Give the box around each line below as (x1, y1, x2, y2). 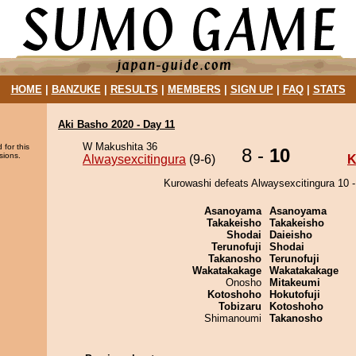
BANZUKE (51, 83, 101, 95)
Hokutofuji (269, 288, 320, 300)
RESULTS (110, 83, 158, 95)
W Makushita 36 (83, 141, 157, 153)
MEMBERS (167, 83, 221, 95)
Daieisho (269, 229, 312, 241)
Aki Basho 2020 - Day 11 (58, 118, 175, 130)
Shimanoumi (204, 312, 261, 324)
